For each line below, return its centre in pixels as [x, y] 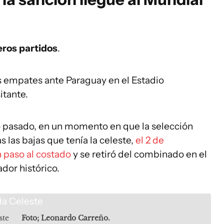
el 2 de [149, 140]
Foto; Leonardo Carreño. [66, 218]
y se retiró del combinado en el [140, 154]
